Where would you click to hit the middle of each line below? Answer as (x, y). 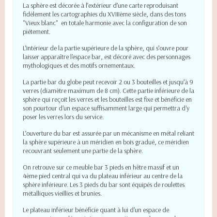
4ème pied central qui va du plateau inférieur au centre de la (103, 176)
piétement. (37, 32)
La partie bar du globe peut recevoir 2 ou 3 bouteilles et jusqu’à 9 (108, 82)
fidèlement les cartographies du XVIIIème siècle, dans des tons (104, 14)
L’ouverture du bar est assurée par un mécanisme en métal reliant (108, 133)
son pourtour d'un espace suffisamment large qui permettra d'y (106, 108)
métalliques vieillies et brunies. (62, 194)
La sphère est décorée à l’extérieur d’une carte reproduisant (101, 6)
